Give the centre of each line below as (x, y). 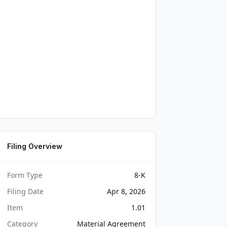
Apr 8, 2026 (126, 191)
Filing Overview (35, 146)
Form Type (25, 175)
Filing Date (26, 191)
